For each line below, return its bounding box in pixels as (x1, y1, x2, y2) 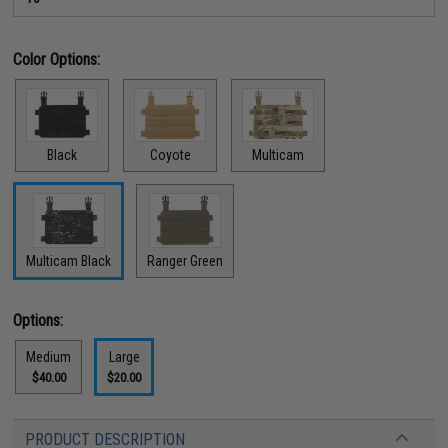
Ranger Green (147, 252, 224, 269)
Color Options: (13, 49, 101, 69)
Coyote (149, 147, 191, 163)
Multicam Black (26, 252, 112, 269)
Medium (26, 348, 72, 365)
